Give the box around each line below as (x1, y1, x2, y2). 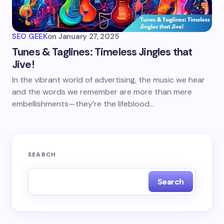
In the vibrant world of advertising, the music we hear (12, 74, 205, 85)
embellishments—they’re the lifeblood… (12, 98, 154, 109)
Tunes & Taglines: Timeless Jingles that (12, 45, 192, 59)
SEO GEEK (12, 31, 47, 41)
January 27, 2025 (58, 31, 119, 41)
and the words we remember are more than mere (12, 86, 192, 97)
